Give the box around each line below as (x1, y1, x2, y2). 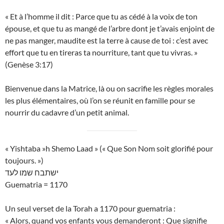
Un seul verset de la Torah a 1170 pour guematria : (5, 203, 175, 213)
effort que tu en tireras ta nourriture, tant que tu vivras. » (5, 47, 197, 57)
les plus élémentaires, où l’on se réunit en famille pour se (5, 95, 195, 105)
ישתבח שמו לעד (5, 167, 58, 177)
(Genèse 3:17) (5, 59, 53, 69)
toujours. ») (5, 155, 43, 165)
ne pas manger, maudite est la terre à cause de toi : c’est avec (5, 35, 208, 45)
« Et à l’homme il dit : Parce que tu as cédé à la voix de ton (5, 11, 197, 21)
